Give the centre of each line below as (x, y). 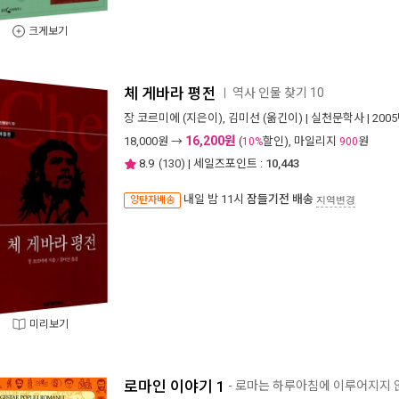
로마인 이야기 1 (175, 387)
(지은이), (204, 118)
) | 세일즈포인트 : (222, 163)
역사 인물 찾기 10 (278, 92)
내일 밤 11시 (215, 199)
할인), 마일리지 (301, 141)
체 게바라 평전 (170, 94)
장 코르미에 (152, 118)
